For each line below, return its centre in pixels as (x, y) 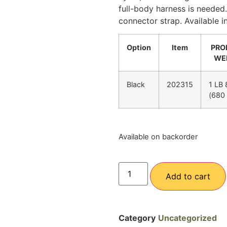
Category (137, 218)
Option (139, 48)
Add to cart (188, 177)
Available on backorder (158, 137)
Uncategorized (187, 218)
